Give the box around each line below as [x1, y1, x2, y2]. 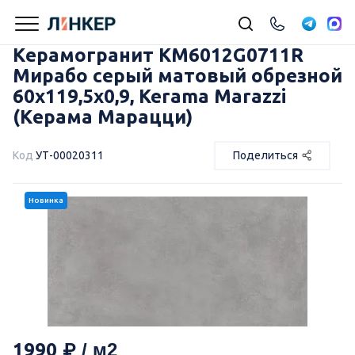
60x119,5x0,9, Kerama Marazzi [13, 86, 286, 107]
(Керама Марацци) [13, 106, 193, 128]
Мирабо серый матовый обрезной [13, 65, 342, 86]
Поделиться [233, 148, 298, 162]
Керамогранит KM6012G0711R [13, 44, 303, 66]
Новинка [29, 195, 63, 204]
